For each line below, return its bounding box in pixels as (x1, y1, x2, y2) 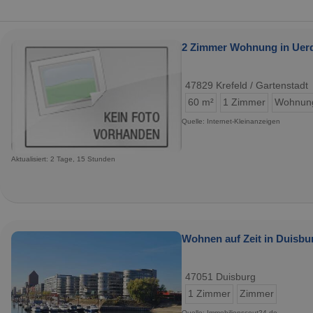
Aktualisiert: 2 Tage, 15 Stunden (11, 154, 115, 163)
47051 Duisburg (185, 271, 256, 282)
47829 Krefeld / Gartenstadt (185, 80, 308, 91)
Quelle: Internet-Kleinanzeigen (182, 117, 280, 125)
